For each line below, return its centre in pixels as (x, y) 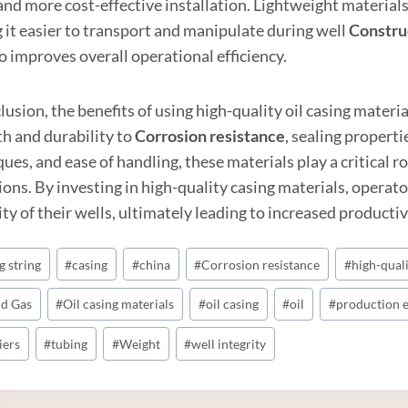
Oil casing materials (119, 304)
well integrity (229, 343)
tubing (70, 343)
